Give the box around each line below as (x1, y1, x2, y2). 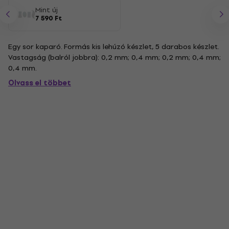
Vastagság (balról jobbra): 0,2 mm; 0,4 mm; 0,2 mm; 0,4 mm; (8, 52, 221, 63)
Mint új (35, 5, 58, 15)
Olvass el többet (8, 77, 71, 89)
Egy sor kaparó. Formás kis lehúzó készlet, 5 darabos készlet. (8, 41, 219, 53)
